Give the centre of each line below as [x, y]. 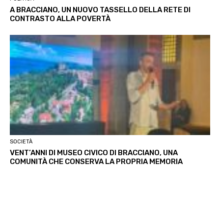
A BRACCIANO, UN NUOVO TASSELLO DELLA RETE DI [100, 10]
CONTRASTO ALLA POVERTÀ [60, 19]
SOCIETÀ [21, 142]
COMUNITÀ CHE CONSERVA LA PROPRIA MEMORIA [96, 162]
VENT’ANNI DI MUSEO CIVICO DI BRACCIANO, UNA [94, 153]
